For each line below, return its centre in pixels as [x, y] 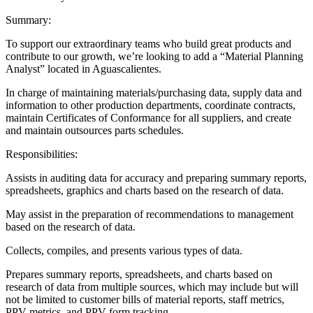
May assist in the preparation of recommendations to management [150, 214]
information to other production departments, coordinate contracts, [151, 105]
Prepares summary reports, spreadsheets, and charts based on [139, 275]
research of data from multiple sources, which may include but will [152, 287]
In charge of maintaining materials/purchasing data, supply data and [154, 93]
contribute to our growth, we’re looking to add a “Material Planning [154, 57]
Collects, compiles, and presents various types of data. [124, 251]
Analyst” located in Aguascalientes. [83, 69]
